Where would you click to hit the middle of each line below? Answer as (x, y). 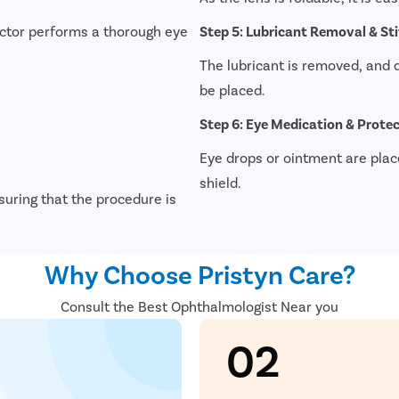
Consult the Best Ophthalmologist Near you (199, 305)
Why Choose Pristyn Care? (199, 273)
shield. (220, 182)
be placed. (232, 89)
